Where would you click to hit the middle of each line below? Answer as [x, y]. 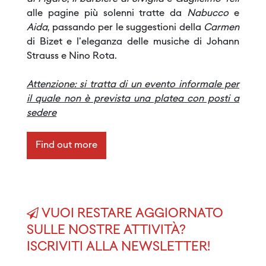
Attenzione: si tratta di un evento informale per [133, 85]
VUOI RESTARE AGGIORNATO [131, 214]
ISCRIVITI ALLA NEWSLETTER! [118, 247]
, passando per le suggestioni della [126, 28]
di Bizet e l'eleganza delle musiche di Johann [133, 42]
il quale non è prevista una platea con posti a [133, 99]
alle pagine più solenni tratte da [107, 14]
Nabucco [211, 14]
